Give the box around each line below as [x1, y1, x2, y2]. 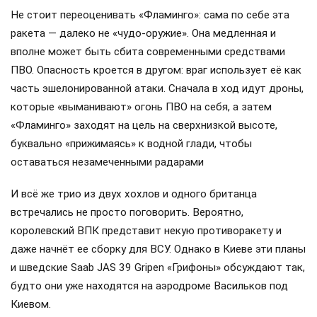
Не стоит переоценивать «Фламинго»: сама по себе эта [11, 8, 289, 22]
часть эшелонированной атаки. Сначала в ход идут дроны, [11, 82, 304, 96]
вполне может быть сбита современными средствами [11, 45, 285, 59]
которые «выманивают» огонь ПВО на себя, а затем [11, 100, 272, 114]
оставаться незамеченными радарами [11, 156, 204, 169]
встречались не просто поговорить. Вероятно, [11, 205, 243, 219]
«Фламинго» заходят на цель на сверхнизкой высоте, [11, 119, 277, 132]
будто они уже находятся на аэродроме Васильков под [11, 279, 288, 292]
